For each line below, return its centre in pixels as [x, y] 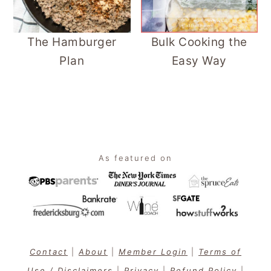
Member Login [153, 251]
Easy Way [199, 60]
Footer [25, 139]
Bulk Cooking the [199, 42]
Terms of [220, 251]
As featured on [135, 158]
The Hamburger [72, 42]
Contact [49, 251]
